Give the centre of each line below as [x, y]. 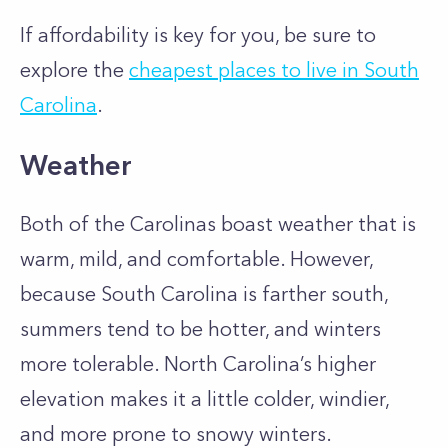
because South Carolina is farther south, [204, 294]
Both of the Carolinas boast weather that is [218, 224]
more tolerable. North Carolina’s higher [198, 364]
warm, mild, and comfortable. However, [196, 259]
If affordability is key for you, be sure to [198, 35]
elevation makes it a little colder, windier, [204, 399]
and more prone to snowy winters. [176, 434]
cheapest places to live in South [274, 70]
